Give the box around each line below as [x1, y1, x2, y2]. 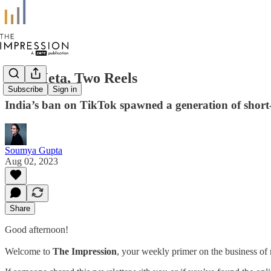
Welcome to [5, 246, 53, 256]
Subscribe [8, 85, 43, 94]
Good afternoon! [5, 224, 68, 235]
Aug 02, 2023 [5, 155, 58, 166]
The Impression [53, 246, 117, 256]
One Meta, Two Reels [5, 70, 137, 86]
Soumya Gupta [5, 145, 62, 155]
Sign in [53, 85, 77, 94]
